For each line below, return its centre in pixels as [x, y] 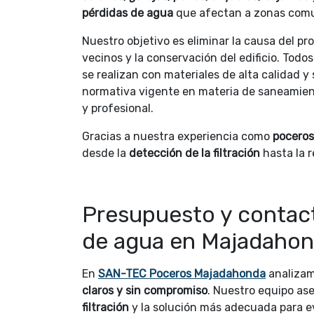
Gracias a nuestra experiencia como [177, 137]
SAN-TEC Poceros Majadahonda [182, 274]
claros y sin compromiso [145, 291]
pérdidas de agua [128, 13]
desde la [105, 153]
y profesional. [118, 109]
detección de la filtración [194, 153]
